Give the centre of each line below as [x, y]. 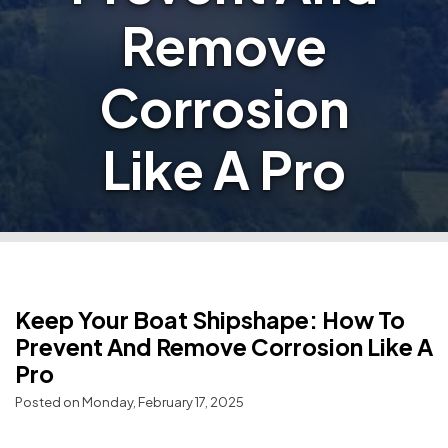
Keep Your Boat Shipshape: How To [210, 320]
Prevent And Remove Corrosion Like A [224, 347]
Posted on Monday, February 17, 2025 [129, 402]
